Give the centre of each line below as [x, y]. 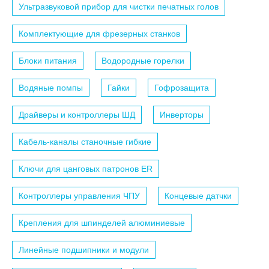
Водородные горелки [143, 60]
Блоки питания [48, 60]
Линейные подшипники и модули [84, 249]
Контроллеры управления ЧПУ [79, 195]
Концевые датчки [198, 195]
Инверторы [182, 114]
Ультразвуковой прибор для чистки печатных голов [119, 6]
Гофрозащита [182, 87]
